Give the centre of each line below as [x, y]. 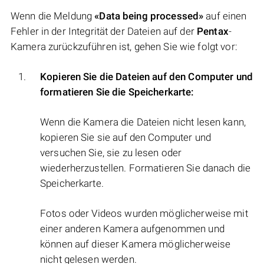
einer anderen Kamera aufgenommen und [132, 229]
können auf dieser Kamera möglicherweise [136, 244]
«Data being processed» [149, 16]
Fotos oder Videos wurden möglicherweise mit [144, 214]
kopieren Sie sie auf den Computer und [126, 138]
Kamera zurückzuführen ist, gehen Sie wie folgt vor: [124, 47]
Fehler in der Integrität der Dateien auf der [104, 32]
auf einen [225, 16]
